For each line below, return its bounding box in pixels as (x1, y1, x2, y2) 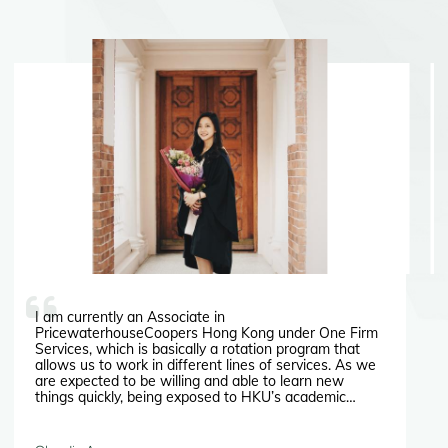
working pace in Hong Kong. (35, 420, 215, 439)
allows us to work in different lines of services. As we (35, 356, 376, 375)
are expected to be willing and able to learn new (35, 372, 344, 391)
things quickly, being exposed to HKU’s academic (35, 388, 346, 407)
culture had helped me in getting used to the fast (35, 404, 348, 423)
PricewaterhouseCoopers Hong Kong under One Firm (35, 324, 378, 343)
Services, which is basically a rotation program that (35, 340, 360, 359)
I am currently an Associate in (35, 308, 225, 327)
